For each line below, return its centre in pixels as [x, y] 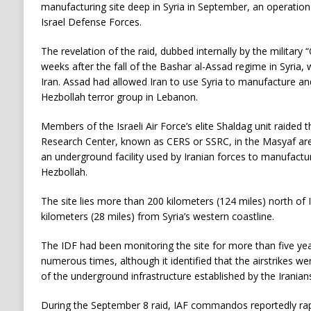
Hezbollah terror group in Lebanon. [119, 97]
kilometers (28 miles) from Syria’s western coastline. [157, 216]
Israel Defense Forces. [91, 22]
